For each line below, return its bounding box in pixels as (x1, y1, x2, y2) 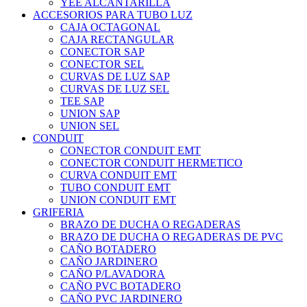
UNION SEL (60, 120, 119, 132)
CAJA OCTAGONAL (60, 21, 160, 34)
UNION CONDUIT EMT (60, 194, 176, 206)
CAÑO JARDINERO (60, 256, 158, 268)
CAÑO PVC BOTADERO (60, 280, 181, 293)
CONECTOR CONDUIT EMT (60, 145, 201, 157)
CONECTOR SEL (60, 58, 144, 71)
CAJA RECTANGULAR (60, 34, 174, 46)
